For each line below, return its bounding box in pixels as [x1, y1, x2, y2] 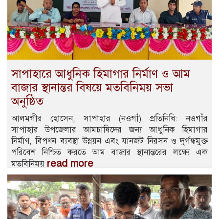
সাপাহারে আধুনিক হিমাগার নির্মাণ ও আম [11, 66, 190, 81]
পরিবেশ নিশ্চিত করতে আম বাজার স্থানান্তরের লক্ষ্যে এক [11, 147, 208, 157]
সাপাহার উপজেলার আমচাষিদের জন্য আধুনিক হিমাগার [11, 124, 208, 135]
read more [47, 157, 93, 170]
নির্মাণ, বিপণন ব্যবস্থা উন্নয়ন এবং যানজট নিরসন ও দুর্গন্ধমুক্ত [11, 135, 208, 146]
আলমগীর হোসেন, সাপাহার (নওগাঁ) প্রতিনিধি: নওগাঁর [11, 113, 208, 124]
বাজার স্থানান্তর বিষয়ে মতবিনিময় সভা [11, 80, 173, 95]
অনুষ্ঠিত [11, 93, 44, 109]
